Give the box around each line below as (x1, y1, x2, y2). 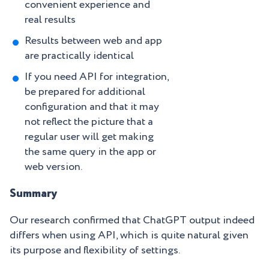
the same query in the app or (25, 144, 156, 160)
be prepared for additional (25, 84, 145, 100)
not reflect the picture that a (25, 114, 153, 130)
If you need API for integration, (25, 69, 169, 85)
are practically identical (25, 48, 134, 64)
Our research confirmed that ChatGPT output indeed (10, 213, 255, 229)
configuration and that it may (25, 99, 159, 115)
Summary (10, 185, 57, 203)
